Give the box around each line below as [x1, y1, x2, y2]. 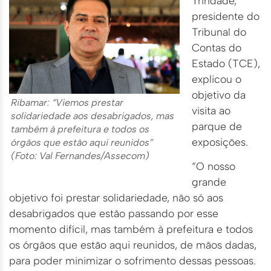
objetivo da [192, 88, 246, 102]
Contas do [192, 41, 241, 54]
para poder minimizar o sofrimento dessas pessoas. [9, 254, 256, 267]
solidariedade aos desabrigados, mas [11, 110, 174, 122]
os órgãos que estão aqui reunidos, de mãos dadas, [9, 238, 256, 252]
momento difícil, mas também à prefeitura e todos [9, 223, 253, 236]
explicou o [192, 73, 241, 86]
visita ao [192, 104, 230, 117]
